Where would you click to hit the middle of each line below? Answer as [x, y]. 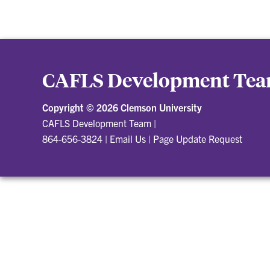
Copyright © [69, 107]
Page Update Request [198, 138]
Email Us [128, 138]
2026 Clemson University [149, 107]
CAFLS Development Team [97, 123]
